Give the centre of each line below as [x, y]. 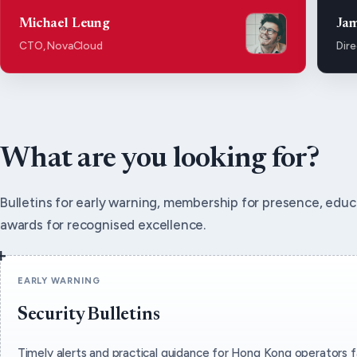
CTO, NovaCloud [61, 46]
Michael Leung [64, 24]
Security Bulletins [88, 316]
